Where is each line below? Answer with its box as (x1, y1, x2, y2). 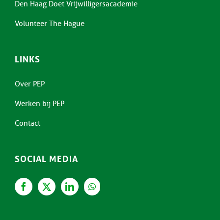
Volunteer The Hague (15, 19, 84, 28)
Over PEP (15, 79, 45, 88)
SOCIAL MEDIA (15, 153, 78, 165)
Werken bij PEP (15, 99, 64, 108)
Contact (15, 118, 40, 128)
